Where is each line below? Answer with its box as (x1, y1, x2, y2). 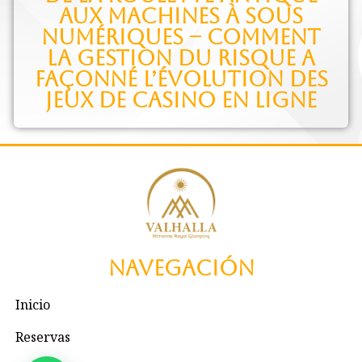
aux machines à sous (59, 3, 303, 28)
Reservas (15, 327, 70, 346)
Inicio (15, 295, 50, 314)
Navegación (107, 255, 255, 280)
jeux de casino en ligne (45, 87, 317, 112)
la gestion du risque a (47, 45, 315, 70)
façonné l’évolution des (34, 66, 328, 91)
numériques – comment (41, 24, 321, 49)
